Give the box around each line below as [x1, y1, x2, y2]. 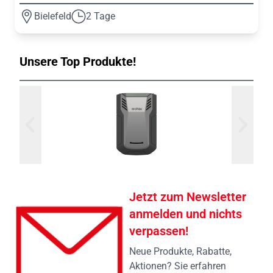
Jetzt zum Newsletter [129, 190, 246, 205]
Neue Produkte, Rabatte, [129, 246, 232, 258]
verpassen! [129, 224, 188, 239]
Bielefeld [34, 10, 71, 23]
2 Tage [86, 10, 115, 23]
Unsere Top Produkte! [19, 54, 136, 69]
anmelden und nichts [129, 207, 242, 222]
